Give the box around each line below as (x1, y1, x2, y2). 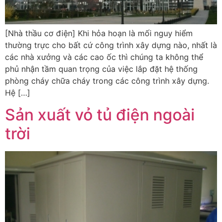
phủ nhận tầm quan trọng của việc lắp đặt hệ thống (5, 63, 198, 74)
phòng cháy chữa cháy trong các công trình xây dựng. (5, 75, 209, 86)
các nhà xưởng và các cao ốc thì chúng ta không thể (5, 52, 203, 62)
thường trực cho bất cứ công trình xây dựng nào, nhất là (5, 40, 217, 50)
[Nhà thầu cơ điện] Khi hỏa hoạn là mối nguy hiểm (5, 28, 193, 38)
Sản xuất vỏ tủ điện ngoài (5, 105, 195, 125)
